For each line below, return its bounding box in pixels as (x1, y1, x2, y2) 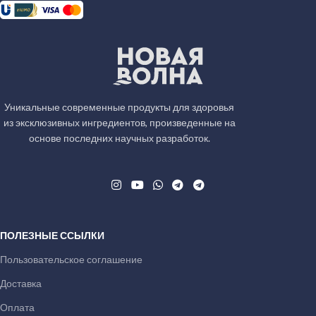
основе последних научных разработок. (28, 132, 210, 145)
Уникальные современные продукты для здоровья (4, 101, 234, 114)
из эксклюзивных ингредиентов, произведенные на (3, 116, 236, 129)
